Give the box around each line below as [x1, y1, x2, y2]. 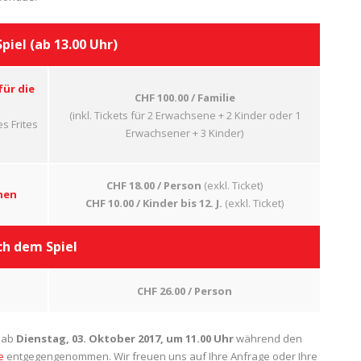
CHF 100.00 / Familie [134, 90, 235, 105]
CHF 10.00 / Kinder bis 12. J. [85, 196, 225, 210]
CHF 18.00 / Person [106, 178, 204, 193]
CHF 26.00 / [137, 284, 192, 298]
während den [234, 331, 302, 346]
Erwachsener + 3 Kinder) [126, 126, 243, 140]
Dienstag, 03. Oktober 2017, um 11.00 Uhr [16, 331, 234, 346]
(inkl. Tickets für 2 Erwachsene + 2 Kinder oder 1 [68, 108, 301, 122]
